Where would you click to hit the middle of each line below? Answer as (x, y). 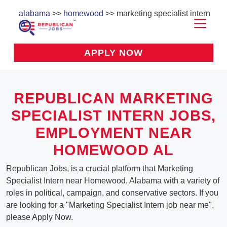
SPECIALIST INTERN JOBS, (113, 116)
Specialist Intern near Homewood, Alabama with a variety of (113, 181)
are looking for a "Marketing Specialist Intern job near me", (110, 205)
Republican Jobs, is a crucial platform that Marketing (100, 169)
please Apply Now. (40, 217)
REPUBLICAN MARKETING (113, 99)
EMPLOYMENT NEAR (113, 133)
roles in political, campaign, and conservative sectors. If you (112, 193)
